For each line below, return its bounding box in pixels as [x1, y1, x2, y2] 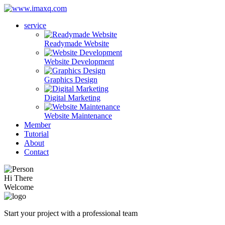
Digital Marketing [44, 93, 100, 102]
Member [24, 121, 51, 129]
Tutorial [24, 130, 49, 138]
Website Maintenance [44, 111, 112, 120]
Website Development [44, 57, 114, 66]
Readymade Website [44, 39, 109, 48]
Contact [24, 148, 49, 156]
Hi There [4, 174, 33, 182]
